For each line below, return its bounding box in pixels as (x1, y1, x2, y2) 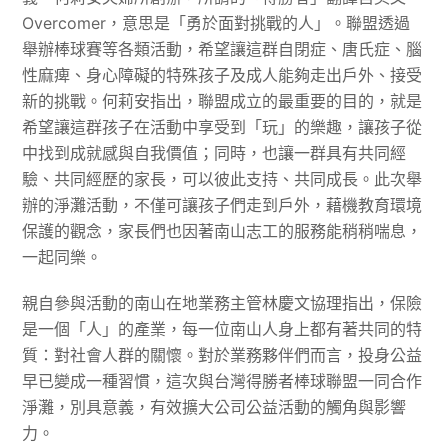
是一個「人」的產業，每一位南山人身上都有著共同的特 (22, 319, 423, 340)
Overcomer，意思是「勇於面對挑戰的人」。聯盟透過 (22, 13, 411, 34)
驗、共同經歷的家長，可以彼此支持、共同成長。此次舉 (22, 169, 423, 190)
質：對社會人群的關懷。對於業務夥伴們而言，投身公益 (22, 345, 423, 366)
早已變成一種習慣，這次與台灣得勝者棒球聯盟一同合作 (22, 371, 423, 392)
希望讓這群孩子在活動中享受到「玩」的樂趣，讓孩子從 (22, 117, 423, 138)
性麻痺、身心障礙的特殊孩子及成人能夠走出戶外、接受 (22, 65, 423, 86)
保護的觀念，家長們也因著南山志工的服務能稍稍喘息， (22, 221, 423, 242)
